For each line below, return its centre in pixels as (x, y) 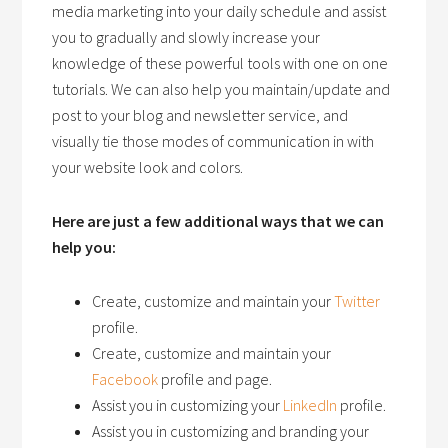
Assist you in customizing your (188, 405)
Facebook (125, 379)
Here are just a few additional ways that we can (218, 221)
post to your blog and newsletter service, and (200, 115)
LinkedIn (310, 405)
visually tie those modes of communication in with (213, 141)
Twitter (357, 301)
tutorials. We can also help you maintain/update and (221, 89)
